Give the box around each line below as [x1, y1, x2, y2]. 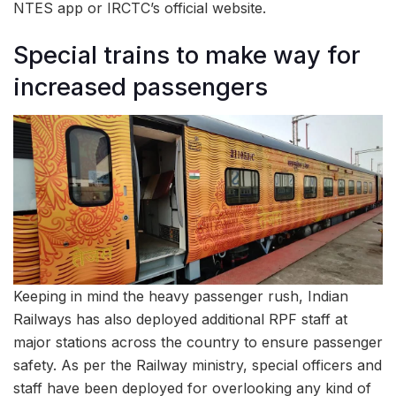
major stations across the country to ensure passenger [13, 332, 383, 351]
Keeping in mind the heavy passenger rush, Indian [13, 286, 348, 305]
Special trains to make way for [13, 40, 361, 70]
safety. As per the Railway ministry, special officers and [13, 355, 382, 374]
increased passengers [13, 72, 268, 102]
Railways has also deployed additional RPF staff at [13, 309, 347, 328]
